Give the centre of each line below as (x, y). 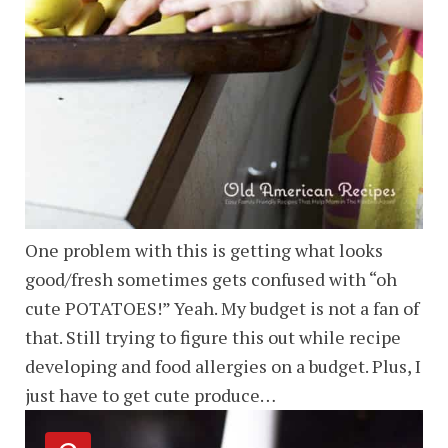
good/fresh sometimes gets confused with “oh (211, 279)
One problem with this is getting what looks (204, 250)
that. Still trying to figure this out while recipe (213, 337)
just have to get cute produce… (150, 395)
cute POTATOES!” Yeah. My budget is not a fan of (222, 308)
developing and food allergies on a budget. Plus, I (223, 366)
